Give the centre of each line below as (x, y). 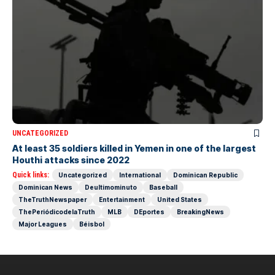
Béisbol (92, 224)
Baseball (163, 187)
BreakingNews (200, 211)
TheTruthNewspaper (52, 199)
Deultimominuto (111, 187)
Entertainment (122, 199)
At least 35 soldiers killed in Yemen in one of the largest (134, 148)
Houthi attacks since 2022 (71, 160)
